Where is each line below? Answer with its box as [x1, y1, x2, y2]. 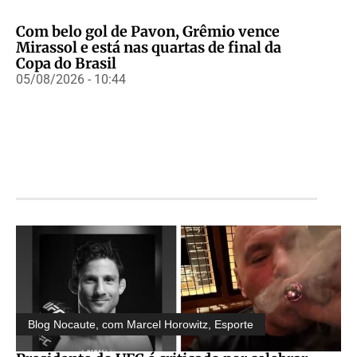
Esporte [214, 317, 253, 331]
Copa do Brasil [16, 53, 116, 73]
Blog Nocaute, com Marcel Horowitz [28, 317, 208, 331]
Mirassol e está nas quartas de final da [16, 37, 281, 57]
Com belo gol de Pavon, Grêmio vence [16, 22, 280, 41]
